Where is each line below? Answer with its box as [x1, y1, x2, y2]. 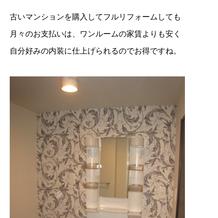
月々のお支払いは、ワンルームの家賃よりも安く [10, 28, 181, 39]
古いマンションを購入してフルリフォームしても [10, 11, 181, 22]
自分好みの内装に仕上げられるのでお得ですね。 [10, 45, 181, 56]
